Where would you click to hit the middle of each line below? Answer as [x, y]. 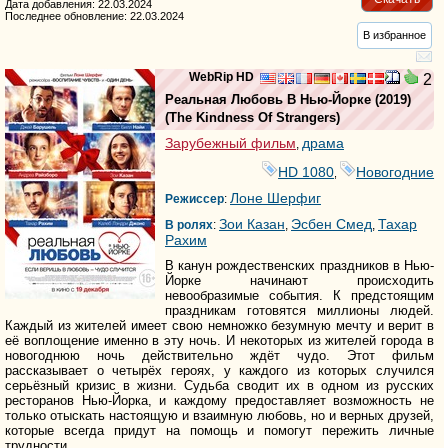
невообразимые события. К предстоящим [300, 295]
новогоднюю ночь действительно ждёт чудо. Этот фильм [220, 355]
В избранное [395, 34]
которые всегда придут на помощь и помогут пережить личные [220, 430]
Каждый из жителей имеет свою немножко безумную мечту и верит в [220, 325]
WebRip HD [221, 76]
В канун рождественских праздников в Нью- [300, 265]
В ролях [189, 224]
